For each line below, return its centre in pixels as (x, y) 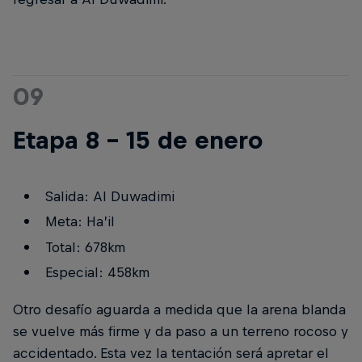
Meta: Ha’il (80, 222)
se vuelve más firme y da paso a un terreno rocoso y (181, 331)
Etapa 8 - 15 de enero (138, 139)
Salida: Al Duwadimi (109, 196)
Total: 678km (85, 247)
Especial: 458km (97, 273)
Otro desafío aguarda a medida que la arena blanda (179, 309)
